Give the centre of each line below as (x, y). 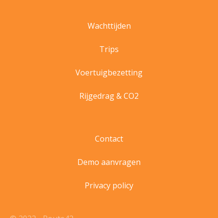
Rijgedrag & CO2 (109, 96)
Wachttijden (109, 26)
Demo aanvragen (109, 162)
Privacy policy (109, 186)
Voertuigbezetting (109, 73)
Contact (109, 139)
